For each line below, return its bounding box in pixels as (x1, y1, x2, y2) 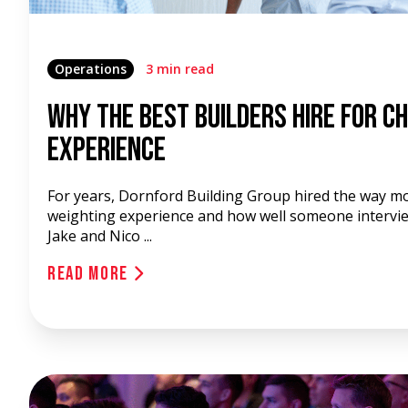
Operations (55, 60, 127, 77)
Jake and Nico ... (47, 226, 152, 246)
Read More (47, 262, 133, 285)
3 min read (146, 60, 214, 77)
